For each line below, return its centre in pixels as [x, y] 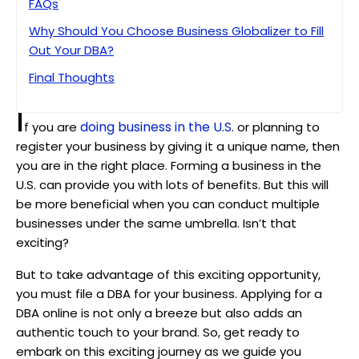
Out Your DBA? [71, 50]
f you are [52, 127]
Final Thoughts [72, 78]
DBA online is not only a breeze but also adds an [159, 313]
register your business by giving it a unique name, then [178, 147]
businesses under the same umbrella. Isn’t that [156, 224]
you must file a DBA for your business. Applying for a [169, 294]
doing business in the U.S [156, 127]
